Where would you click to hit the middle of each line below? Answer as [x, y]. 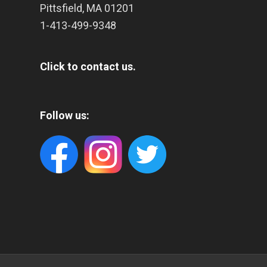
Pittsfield [61, 8]
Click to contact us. [88, 66]
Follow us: [65, 115]
